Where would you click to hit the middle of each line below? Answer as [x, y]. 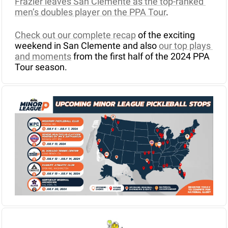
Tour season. [41, 67]
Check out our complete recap [75, 35]
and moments [43, 56]
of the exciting [165, 35]
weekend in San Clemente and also [87, 46]
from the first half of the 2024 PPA [140, 56]
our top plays [185, 46]
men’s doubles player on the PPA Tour [90, 12]
